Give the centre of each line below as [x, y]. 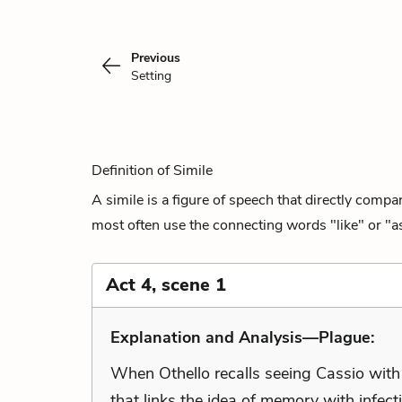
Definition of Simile [152, 170]
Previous [156, 58]
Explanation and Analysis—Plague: [242, 337]
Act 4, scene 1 [166, 285]
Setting [151, 76]
